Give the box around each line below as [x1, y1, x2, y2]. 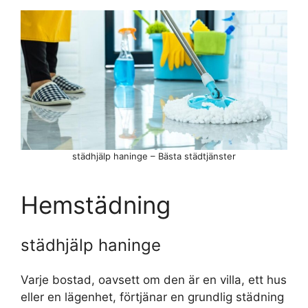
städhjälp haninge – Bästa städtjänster [72, 151, 236, 162]
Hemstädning [21, 190, 170, 220]
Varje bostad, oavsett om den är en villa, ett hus [21, 273, 287, 287]
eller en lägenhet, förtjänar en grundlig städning [21, 290, 284, 305]
